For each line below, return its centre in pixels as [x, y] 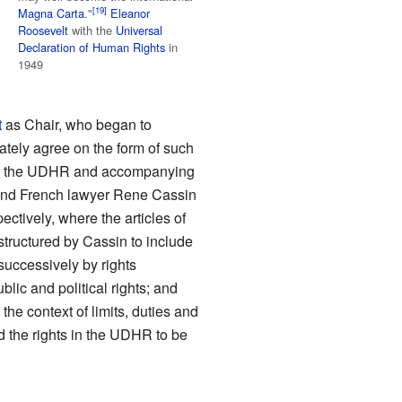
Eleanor [131, 13]
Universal [140, 31]
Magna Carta [52, 13]
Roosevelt [44, 31]
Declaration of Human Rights [92, 48]
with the [92, 31]
